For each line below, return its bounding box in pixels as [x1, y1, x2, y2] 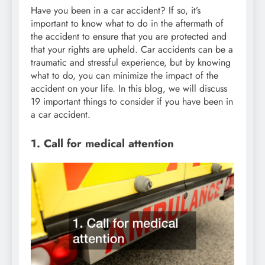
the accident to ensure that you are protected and [31, 30, 227, 44]
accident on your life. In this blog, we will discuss [31, 82, 227, 96]
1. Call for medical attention [31, 135, 174, 152]
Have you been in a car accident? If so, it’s [31, 4, 201, 18]
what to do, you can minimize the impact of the [31, 69, 218, 83]
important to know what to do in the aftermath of [31, 17, 224, 31]
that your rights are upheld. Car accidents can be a [31, 43, 233, 57]
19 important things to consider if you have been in [31, 95, 233, 109]
